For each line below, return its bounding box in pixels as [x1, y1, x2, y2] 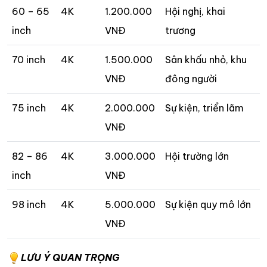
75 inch [12, 102, 46, 114]
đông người [165, 73, 217, 85]
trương [165, 24, 195, 37]
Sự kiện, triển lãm [165, 102, 244, 114]
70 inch [12, 54, 45, 66]
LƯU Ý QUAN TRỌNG [21, 252, 119, 264]
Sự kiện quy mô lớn [165, 198, 251, 211]
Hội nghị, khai [165, 5, 225, 18]
